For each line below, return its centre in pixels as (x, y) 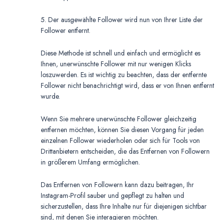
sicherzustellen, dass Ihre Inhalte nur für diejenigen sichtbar (124, 206)
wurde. (50, 96)
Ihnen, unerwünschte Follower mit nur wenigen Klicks (116, 64)
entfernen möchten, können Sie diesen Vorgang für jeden (122, 130)
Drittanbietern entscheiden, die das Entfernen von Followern (125, 151)
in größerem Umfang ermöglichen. (90, 162)
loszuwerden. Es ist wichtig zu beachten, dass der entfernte (124, 75)
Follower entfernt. (66, 31)
